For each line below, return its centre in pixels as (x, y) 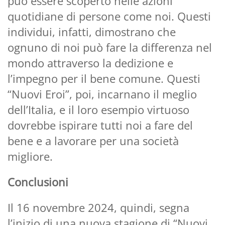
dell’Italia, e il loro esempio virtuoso (98, 109)
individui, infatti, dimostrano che (92, 31)
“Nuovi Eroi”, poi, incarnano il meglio (102, 94)
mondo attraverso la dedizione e (90, 63)
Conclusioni (38, 182)
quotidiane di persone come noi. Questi (109, 16)
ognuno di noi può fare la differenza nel (110, 47)
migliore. (30, 156)
